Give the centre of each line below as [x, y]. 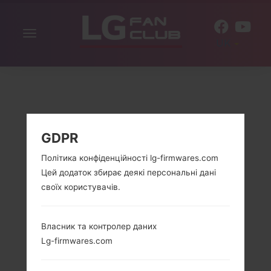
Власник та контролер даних [99, 227]
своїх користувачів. [81, 187]
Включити [55, 35]
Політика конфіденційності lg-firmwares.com [130, 158]
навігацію [54, 50]
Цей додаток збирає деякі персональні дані [129, 173]
